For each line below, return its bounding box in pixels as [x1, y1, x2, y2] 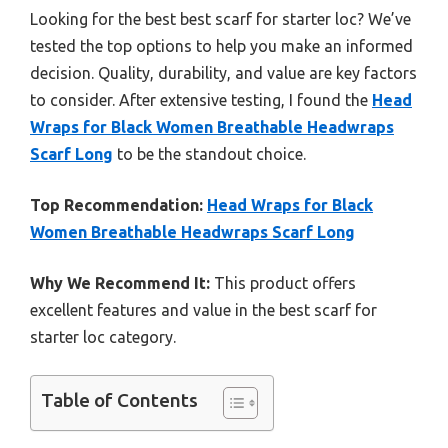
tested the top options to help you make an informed [30, 36, 413, 55]
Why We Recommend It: [30, 273, 210, 292]
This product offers [210, 273, 356, 292]
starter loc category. [30, 327, 176, 346]
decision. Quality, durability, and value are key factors [30, 63, 417, 82]
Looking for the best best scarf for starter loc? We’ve [30, 9, 411, 28]
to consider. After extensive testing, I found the [30, 90, 372, 109]
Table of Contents [41, 388, 198, 411]
